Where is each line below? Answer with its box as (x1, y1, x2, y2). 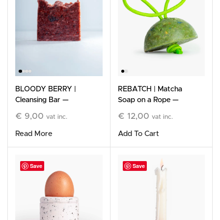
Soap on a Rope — (117, 96, 179, 104)
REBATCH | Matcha (117, 85, 182, 93)
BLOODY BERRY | (15, 85, 76, 93)
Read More (15, 130, 53, 138)
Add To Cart (117, 130, 159, 138)
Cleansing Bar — (15, 96, 69, 104)
